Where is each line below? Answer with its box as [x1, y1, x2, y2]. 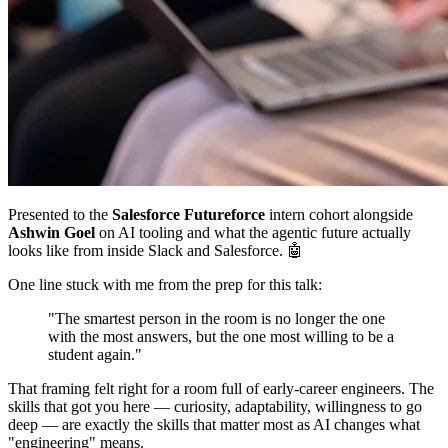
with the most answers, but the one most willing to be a [48, 327, 394, 345]
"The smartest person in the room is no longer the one [48, 309, 385, 327]
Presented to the [8, 205, 112, 223]
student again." [48, 345, 142, 363]
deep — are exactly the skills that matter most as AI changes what [8, 415, 420, 433]
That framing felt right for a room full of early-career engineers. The [8, 379, 434, 397]
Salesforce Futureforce [112, 205, 265, 223]
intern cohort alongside [265, 205, 413, 223]
